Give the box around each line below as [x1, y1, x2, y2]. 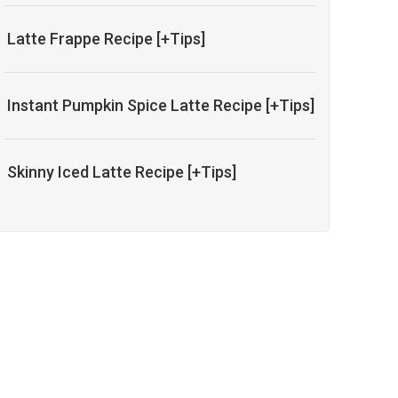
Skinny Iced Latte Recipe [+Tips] [7, 163, 237, 182]
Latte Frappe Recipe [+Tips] [7, 29, 206, 49]
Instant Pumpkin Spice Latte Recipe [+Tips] [7, 96, 315, 115]
